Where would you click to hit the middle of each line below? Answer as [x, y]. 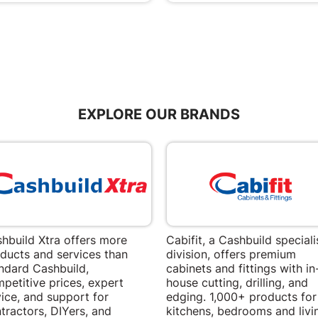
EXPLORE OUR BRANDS [159, 115]
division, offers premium [231, 254]
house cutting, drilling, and [237, 283]
